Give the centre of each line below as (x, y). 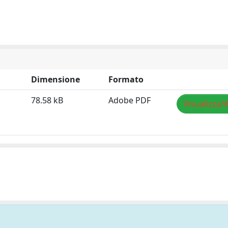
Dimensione (55, 79)
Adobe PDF (130, 100)
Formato (126, 79)
